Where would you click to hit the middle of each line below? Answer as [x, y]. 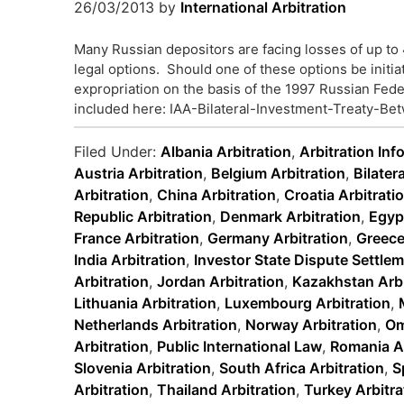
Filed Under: [117, 151]
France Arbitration [137, 238]
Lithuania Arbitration [145, 303]
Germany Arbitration [278, 238]
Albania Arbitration [226, 151]
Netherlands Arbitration [156, 325]
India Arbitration [130, 260]
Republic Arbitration [143, 216]
